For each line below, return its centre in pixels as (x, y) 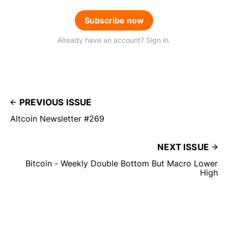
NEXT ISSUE (183, 147)
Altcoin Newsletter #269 (57, 118)
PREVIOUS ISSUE (55, 102)
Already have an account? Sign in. (114, 40)
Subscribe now (114, 20)
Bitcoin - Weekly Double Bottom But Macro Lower (122, 163)
